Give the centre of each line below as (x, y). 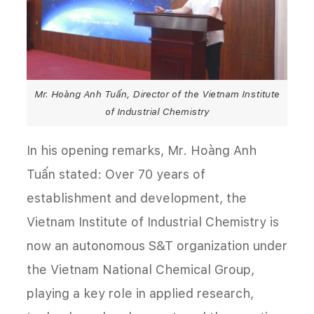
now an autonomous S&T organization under (157, 245)
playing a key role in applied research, (140, 293)
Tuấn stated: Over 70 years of (116, 174)
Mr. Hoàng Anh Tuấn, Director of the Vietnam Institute (157, 94)
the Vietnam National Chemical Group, (141, 269)
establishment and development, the (137, 198)
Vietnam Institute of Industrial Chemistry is (153, 221)
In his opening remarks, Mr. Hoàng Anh (142, 150)
